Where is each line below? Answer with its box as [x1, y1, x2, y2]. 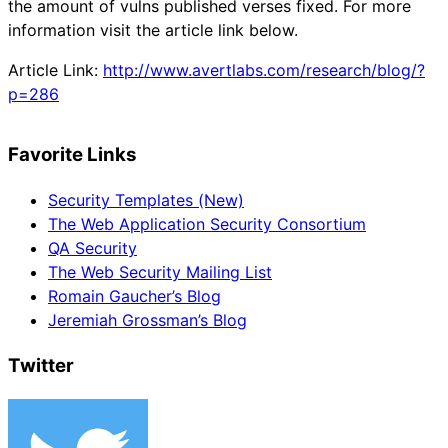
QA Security [48, 238, 137, 259]
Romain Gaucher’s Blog [48, 286, 221, 307]
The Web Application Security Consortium [48, 214, 366, 235]
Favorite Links [8, 143, 137, 167]
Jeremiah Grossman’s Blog [48, 310, 247, 331]
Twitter [8, 353, 74, 377]
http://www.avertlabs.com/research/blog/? [103, 59, 425, 80]
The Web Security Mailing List [48, 262, 272, 283]
